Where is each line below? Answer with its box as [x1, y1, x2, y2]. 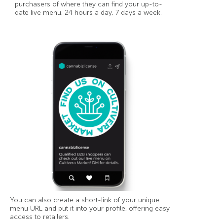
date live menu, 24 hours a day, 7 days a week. [15, 8, 162, 17]
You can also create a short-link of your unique [10, 195, 159, 204]
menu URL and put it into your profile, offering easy [10, 204, 170, 213]
